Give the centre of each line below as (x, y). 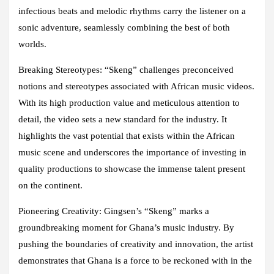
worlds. (32, 44)
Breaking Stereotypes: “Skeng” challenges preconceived (126, 70)
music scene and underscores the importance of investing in (132, 153)
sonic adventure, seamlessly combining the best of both (124, 28)
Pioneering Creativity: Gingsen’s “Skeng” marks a (114, 211)
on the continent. (50, 186)
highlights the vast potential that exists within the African (127, 136)
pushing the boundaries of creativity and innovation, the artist (136, 244)
